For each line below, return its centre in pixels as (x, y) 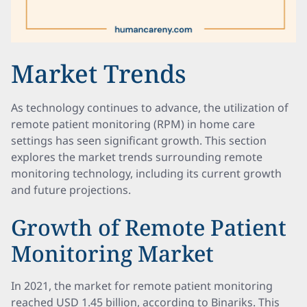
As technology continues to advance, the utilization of (150, 108)
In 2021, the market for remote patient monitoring (142, 286)
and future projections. (71, 190)
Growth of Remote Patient (149, 227)
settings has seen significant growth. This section (139, 140)
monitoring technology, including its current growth (146, 173)
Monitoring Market (112, 253)
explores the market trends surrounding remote (137, 157)
